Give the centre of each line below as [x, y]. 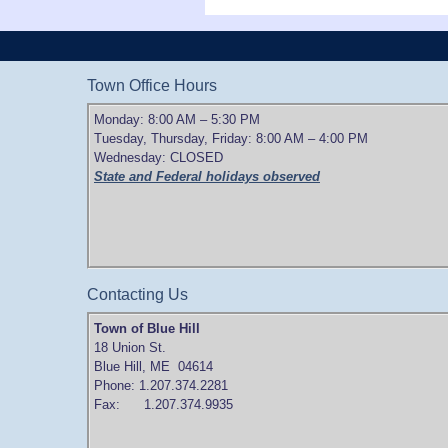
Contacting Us [137, 294]
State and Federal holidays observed [207, 176]
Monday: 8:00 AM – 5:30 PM [177, 119]
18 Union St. [130, 347]
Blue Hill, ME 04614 [153, 366]
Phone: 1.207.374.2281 [161, 385]
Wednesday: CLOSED [158, 157]
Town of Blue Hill [147, 328]
